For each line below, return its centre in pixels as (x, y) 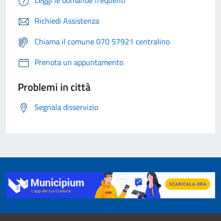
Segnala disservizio (66, 107)
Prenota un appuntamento (79, 62)
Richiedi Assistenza (67, 21)
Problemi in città (54, 87)
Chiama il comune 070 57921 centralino (102, 42)
